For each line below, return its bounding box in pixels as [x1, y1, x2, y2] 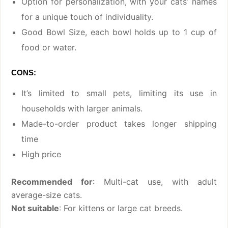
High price [21, 149, 62, 160]
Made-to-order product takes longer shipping [21, 119, 217, 129]
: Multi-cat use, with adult [93, 177, 217, 187]
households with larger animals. [21, 103, 143, 114]
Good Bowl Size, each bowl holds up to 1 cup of [21, 27, 217, 38]
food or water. [21, 42, 77, 53]
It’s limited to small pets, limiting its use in [21, 88, 217, 99]
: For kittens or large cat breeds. [59, 203, 183, 214]
